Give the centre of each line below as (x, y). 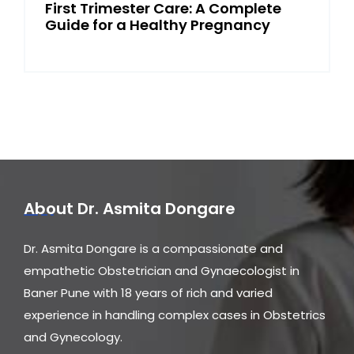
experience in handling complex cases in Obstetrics (175, 314)
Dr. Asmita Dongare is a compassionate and (153, 248)
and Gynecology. (73, 337)
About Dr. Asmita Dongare (130, 208)
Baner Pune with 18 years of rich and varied (148, 292)
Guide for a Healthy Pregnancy (158, 24)
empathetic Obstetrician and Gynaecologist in (162, 270)
